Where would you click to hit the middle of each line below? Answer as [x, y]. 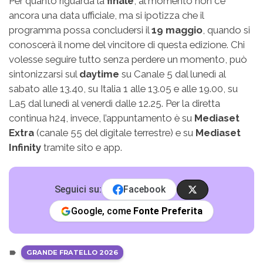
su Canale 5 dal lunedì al [172, 74]
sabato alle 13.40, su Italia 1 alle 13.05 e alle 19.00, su [123, 89]
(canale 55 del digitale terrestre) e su [115, 133]
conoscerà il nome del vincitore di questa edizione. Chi [127, 45]
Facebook [144, 190]
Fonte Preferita [168, 211]
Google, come [102, 211]
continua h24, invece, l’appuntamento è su [102, 118]
